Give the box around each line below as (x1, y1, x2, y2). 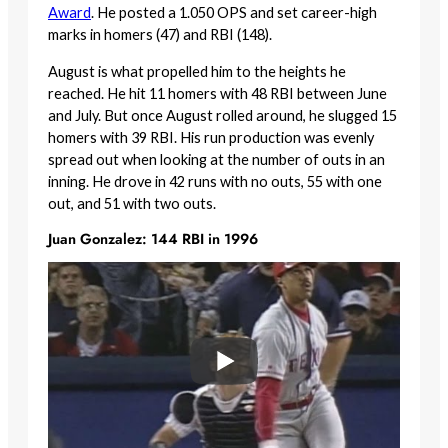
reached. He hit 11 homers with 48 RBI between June (48, 84, 387, 102)
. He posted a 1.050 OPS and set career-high (91, 4, 377, 22)
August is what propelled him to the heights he (48, 62, 346, 80)
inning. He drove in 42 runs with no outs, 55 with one (48, 172, 382, 190)
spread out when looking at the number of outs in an (48, 150, 385, 168)
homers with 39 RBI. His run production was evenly (48, 128, 374, 146)
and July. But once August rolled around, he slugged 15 (48, 106, 397, 124)
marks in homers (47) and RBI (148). (48, 26, 272, 44)
